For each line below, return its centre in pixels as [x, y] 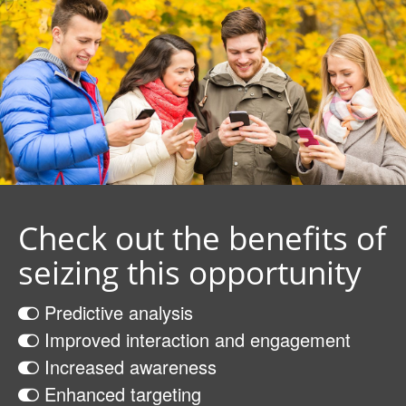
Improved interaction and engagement [195, 339]
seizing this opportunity [190, 272]
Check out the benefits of [202, 238]
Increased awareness [128, 367]
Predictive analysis [116, 312]
